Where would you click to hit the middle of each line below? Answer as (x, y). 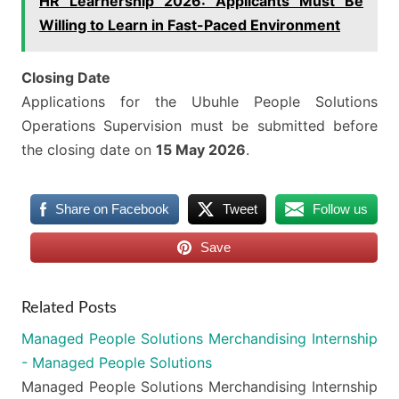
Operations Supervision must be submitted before (199, 126)
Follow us (341, 209)
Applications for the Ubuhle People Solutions (199, 102)
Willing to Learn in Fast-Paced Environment (190, 25)
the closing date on (89, 150)
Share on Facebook (112, 209)
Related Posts (69, 309)
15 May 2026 (201, 150)
